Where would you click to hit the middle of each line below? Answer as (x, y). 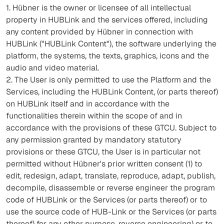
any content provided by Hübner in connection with (99, 32)
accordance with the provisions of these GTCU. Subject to (111, 128)
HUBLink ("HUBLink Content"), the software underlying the (111, 44)
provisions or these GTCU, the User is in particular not (103, 152)
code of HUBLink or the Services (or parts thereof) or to (106, 200)
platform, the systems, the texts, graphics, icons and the (107, 56)
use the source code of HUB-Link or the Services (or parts (111, 212)
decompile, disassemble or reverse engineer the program (110, 188)
